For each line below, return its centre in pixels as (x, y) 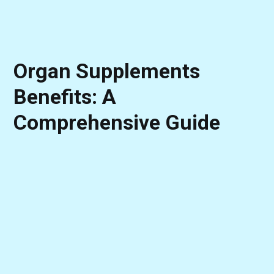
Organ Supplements (107, 71)
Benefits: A (65, 96)
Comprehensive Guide (117, 122)
